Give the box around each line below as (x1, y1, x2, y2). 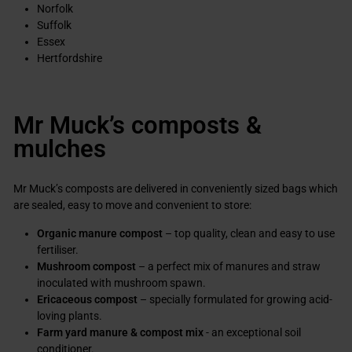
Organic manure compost (37, 227, 163, 240)
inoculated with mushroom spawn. (37, 277, 206, 289)
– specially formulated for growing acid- (137, 293, 332, 306)
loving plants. (37, 310, 102, 322)
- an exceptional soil (206, 326, 301, 339)
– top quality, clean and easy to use (163, 227, 335, 240)
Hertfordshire (37, 52, 102, 64)
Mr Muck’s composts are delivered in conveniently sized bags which (13, 182, 338, 195)
